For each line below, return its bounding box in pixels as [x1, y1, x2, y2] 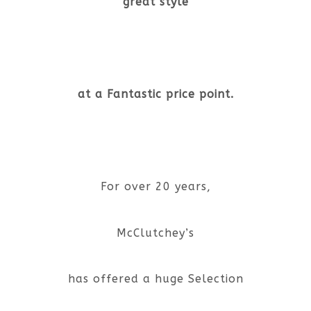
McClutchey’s [117, 226, 194, 239]
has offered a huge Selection [67, 272, 244, 286]
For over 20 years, [100, 180, 211, 194]
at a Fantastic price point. [77, 87, 234, 101]
